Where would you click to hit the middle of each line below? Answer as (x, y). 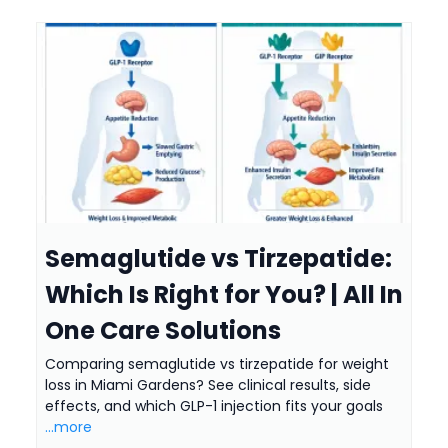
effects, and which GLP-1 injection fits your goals (214, 406)
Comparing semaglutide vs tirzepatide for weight (217, 364)
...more (68, 427)
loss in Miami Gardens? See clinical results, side (208, 385)
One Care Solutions (163, 331)
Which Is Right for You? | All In (224, 295)
